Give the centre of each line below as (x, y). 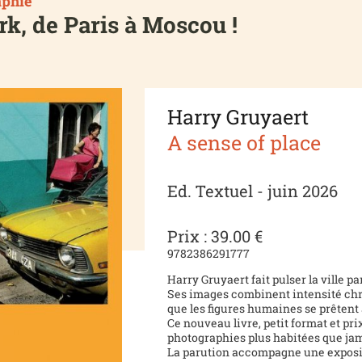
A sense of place (244, 142)
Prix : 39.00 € (215, 236)
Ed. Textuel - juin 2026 (253, 190)
